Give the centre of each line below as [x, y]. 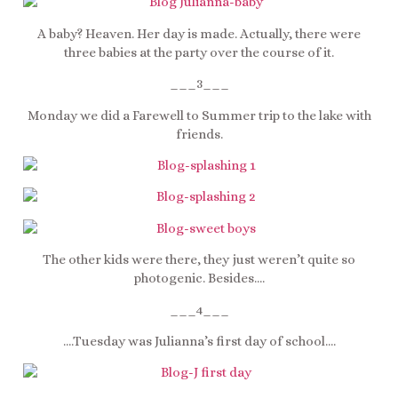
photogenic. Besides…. [199, 279]
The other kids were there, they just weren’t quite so [199, 260]
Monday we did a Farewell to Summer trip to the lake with [199, 115]
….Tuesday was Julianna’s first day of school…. [199, 341]
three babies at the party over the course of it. [199, 52]
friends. [199, 134]
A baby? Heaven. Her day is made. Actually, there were [199, 33]
